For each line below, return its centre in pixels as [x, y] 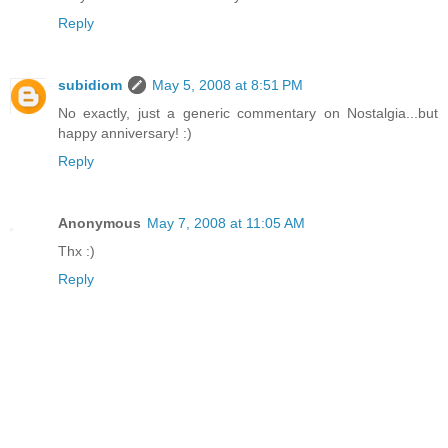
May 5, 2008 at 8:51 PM [227, 85]
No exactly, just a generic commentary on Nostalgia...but [248, 113]
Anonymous [99, 223]
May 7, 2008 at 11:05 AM [226, 223]
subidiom [90, 85]
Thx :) [76, 251]
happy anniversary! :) [125, 133]
